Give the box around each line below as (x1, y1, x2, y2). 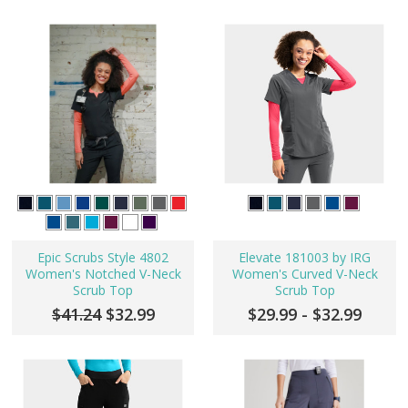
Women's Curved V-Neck (231, 264, 378, 282)
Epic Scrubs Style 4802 (37, 248, 169, 266)
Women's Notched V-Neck (25, 264, 181, 282)
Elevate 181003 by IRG (239, 248, 371, 266)
